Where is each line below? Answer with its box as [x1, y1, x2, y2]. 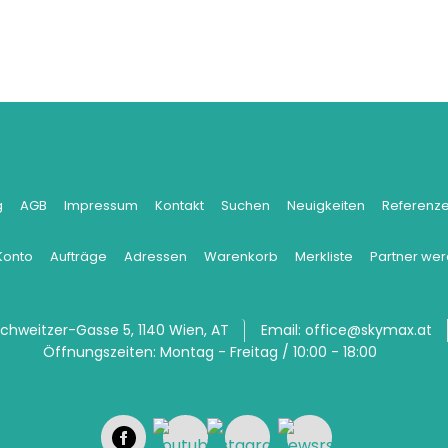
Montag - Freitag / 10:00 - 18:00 [159, 342, 377, 362]
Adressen [124, 247, 187, 266]
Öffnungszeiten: [42, 342, 156, 362]
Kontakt [154, 196, 204, 215]
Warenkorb [204, 247, 278, 266]
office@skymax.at [304, 320, 432, 340]
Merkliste [295, 247, 353, 266]
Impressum [63, 196, 138, 215]
